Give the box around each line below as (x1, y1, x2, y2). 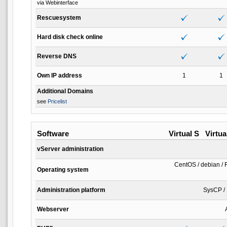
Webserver (37, 205, 69, 213)
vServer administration (37, 145, 103, 153)
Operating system (37, 166, 89, 173)
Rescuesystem (37, 14, 81, 21)
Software (37, 129, 69, 138)
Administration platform (37, 186, 105, 194)
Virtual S (169, 129, 199, 138)
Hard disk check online (37, 33, 103, 41)
